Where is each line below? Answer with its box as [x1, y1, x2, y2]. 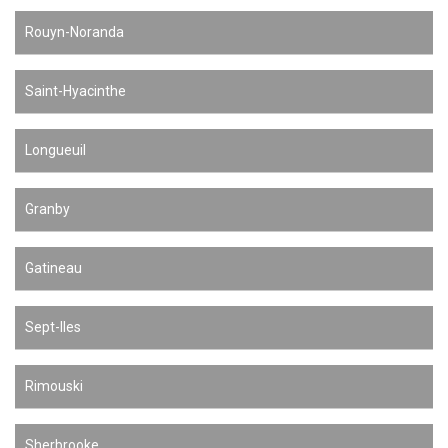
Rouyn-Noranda [25, 24, 124, 40]
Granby [25, 201, 70, 217]
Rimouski [25, 378, 83, 394]
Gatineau [25, 260, 82, 276]
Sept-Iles [25, 319, 81, 335]
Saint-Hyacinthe [25, 83, 126, 99]
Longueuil [25, 142, 86, 158]
